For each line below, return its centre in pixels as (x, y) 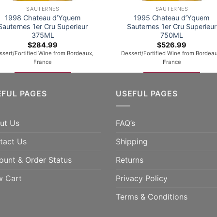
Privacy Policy (142, 178)
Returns (130, 160)
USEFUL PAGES (147, 94)
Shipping (132, 141)
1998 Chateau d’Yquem (43, 18)
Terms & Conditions (152, 197)
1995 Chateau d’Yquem (172, 18)
